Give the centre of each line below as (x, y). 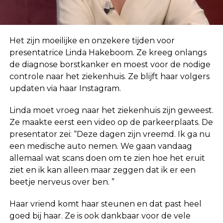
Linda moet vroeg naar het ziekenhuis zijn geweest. (111, 110)
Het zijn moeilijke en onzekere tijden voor (92, 40)
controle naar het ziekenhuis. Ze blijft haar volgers (109, 76)
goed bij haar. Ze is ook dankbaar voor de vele (100, 216)
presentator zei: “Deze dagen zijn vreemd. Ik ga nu (110, 134)
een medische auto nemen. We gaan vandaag (101, 146)
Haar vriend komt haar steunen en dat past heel (105, 204)
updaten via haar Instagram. (65, 88)
